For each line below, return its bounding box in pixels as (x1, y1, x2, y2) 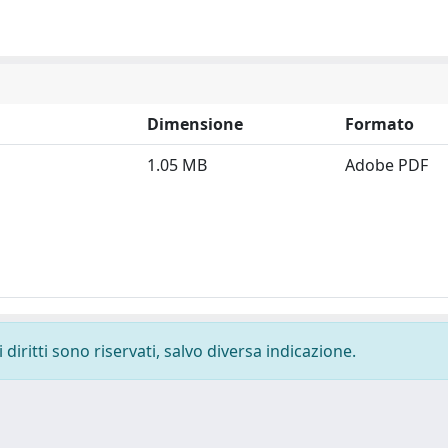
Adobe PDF (345, 154, 428, 176)
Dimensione (147, 113, 243, 135)
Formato (345, 113, 414, 135)
